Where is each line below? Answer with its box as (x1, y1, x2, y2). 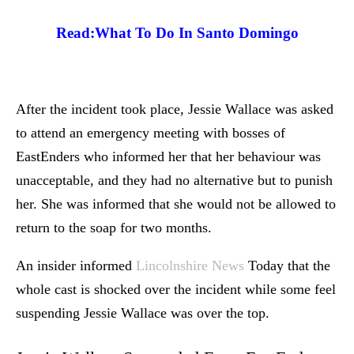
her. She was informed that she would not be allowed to (16, 195, 336, 212)
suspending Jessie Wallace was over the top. (16, 304, 269, 321)
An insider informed (16, 257, 136, 273)
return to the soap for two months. (16, 219, 212, 235)
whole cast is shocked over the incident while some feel (16, 281, 336, 297)
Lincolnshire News (136, 257, 244, 273)
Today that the (244, 257, 330, 273)
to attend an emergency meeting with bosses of (16, 124, 285, 141)
